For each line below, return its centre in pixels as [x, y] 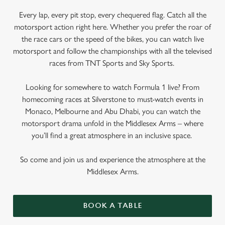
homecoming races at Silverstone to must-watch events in [113, 99]
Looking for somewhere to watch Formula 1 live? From [113, 87]
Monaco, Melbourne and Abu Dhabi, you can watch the [113, 111]
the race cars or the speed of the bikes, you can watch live [113, 39]
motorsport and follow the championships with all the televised [113, 51]
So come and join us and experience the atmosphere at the [113, 159]
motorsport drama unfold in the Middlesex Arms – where [113, 123]
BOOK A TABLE [113, 206]
